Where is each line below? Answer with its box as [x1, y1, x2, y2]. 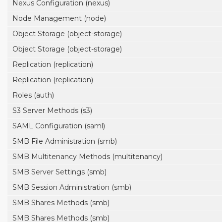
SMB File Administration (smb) [12, 137, 117, 146]
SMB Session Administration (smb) [12, 183, 131, 192]
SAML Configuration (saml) [12, 121, 105, 130]
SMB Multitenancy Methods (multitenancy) [12, 152, 163, 161]
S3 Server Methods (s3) [12, 106, 92, 115]
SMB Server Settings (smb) [12, 167, 107, 176]
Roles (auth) [12, 91, 54, 100]
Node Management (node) [12, 14, 106, 23]
